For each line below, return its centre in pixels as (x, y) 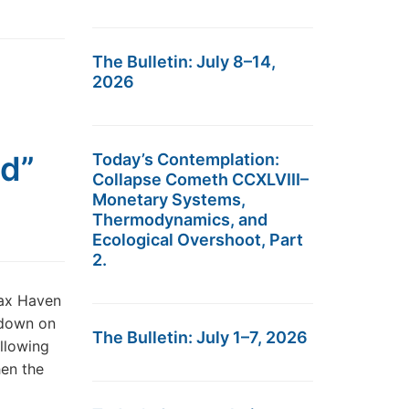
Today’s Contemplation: (186, 159)
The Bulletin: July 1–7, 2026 (200, 337)
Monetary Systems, (169, 199)
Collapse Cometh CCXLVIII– (200, 179)
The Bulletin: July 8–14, (184, 62)
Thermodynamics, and (180, 220)
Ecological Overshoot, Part (198, 240)
